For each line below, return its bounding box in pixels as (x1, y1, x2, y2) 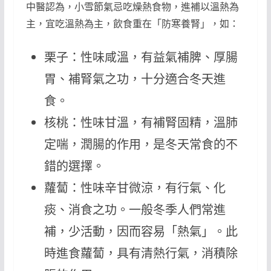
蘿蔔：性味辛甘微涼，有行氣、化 (44, 180, 226, 197)
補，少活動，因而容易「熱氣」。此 (44, 223, 238, 240)
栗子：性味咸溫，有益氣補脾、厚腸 (44, 49, 238, 66)
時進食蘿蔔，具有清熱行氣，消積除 (44, 245, 238, 262)
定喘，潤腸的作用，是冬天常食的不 (44, 136, 238, 153)
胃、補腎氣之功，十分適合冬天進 (44, 71, 226, 88)
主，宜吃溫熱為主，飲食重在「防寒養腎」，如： (25, 17, 239, 31)
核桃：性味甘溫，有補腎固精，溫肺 (44, 114, 238, 131)
